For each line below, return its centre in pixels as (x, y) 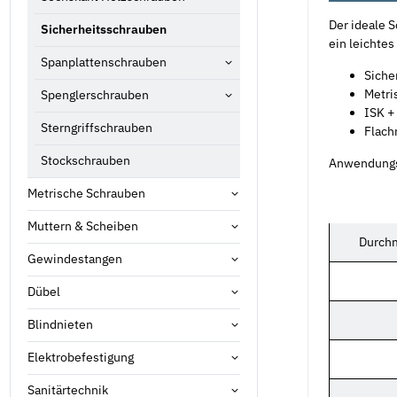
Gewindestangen (75, 259)
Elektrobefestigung (81, 358)
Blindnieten (60, 325)
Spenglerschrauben (95, 95)
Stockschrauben (86, 161)
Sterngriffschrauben (97, 128)
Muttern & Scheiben (83, 226)
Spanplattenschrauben (104, 62)
